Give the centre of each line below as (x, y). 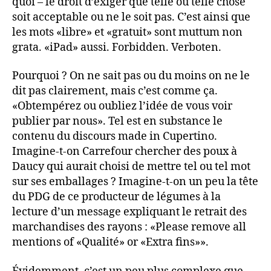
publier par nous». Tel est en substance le (117, 121)
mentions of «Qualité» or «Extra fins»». (110, 242)
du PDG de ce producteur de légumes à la (116, 197)
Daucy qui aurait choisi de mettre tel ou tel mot (131, 167)
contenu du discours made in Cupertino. (115, 136)
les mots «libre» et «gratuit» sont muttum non (127, 32)
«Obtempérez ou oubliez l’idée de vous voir (122, 106)
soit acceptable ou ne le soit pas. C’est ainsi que (131, 17)
